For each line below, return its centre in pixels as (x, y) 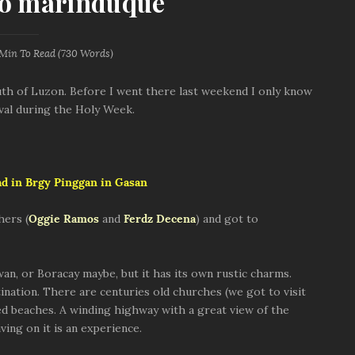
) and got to (227, 219)
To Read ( (39, 53)
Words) (95, 53)
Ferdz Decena (160, 219)
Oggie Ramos (64, 219)
